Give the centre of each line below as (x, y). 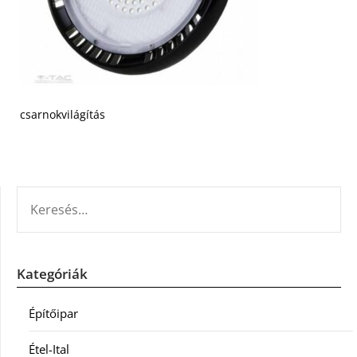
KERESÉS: (41, 195)
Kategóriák (52, 274)
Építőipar (53, 313)
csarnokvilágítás (63, 114)
